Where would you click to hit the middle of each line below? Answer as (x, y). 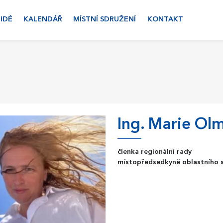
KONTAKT (165, 20)
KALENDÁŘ (43, 20)
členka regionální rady (154, 152)
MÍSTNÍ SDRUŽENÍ (105, 20)
